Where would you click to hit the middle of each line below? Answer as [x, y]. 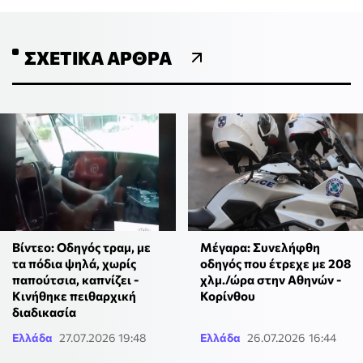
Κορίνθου [227, 295]
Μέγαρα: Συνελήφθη [260, 247]
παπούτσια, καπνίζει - [75, 280]
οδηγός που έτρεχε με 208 [275, 263]
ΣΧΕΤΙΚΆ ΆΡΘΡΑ [98, 58]
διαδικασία [44, 312]
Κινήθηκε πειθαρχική [74, 296]
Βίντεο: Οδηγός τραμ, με [81, 247]
